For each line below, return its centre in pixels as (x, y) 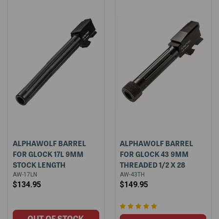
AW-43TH (132, 174)
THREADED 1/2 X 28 (153, 164)
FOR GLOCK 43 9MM (154, 154)
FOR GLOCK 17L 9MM (48, 154)
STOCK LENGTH (39, 164)
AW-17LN (25, 174)
